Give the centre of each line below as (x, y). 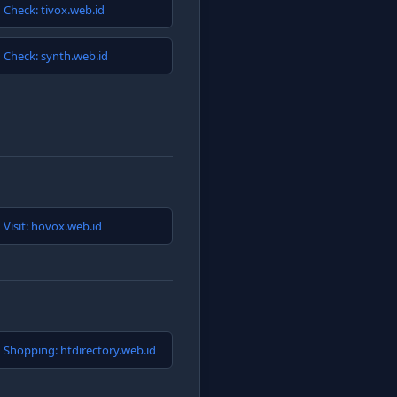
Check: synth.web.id (56, 56)
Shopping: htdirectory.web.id (80, 350)
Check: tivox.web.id (54, 10)
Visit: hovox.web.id (53, 226)
